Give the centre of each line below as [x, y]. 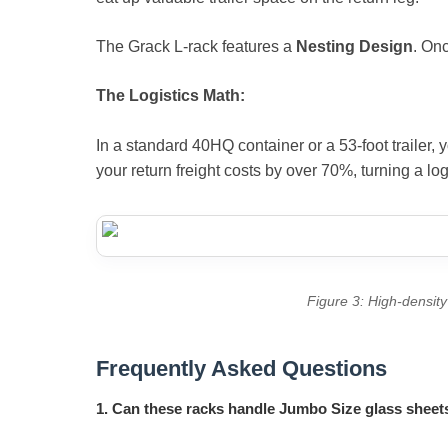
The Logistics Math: [170, 95]
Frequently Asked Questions [241, 368]
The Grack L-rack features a [196, 46]
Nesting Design [354, 46]
